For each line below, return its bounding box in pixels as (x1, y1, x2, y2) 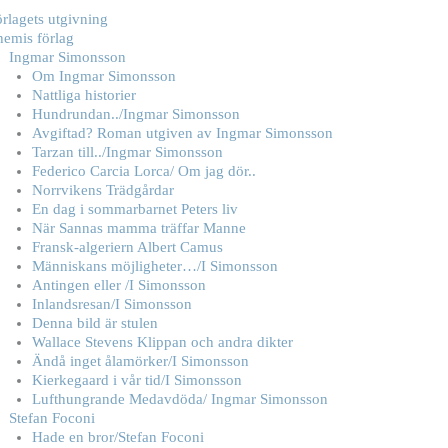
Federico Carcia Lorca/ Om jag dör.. (31, 163, 256, 179)
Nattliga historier (31, 87, 136, 103)
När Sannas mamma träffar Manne (31, 220, 246, 236)
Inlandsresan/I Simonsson (31, 296, 192, 312)
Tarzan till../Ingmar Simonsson (31, 144, 223, 160)
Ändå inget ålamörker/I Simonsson (31, 353, 249, 369)
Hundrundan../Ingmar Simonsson (31, 106, 240, 122)
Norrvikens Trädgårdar (31, 182, 174, 198)
